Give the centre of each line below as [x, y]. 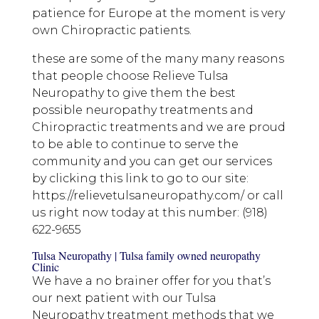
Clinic [45, 267]
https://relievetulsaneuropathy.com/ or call [157, 196]
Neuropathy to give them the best [134, 93]
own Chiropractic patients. [111, 31]
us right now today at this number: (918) [150, 213]
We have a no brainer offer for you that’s [151, 281]
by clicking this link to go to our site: [140, 179]
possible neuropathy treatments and [142, 110]
